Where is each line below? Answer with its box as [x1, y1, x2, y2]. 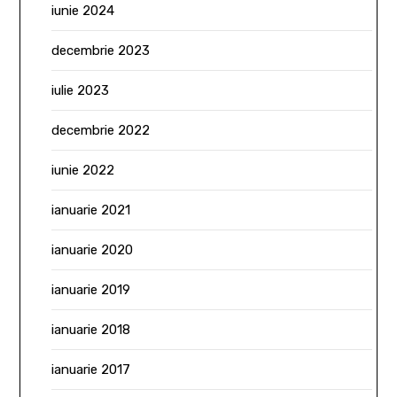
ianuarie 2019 [51, 281, 131, 298]
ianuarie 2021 [51, 201, 131, 218]
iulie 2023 [51, 82, 110, 98]
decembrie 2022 [51, 121, 151, 138]
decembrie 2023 [51, 42, 151, 58]
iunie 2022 [51, 161, 115, 178]
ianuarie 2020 [51, 241, 134, 258]
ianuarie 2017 [51, 361, 131, 378]
